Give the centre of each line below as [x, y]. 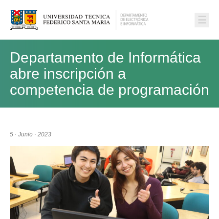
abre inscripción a [68, 74]
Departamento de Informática [105, 58]
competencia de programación [109, 90]
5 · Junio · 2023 [31, 135]
